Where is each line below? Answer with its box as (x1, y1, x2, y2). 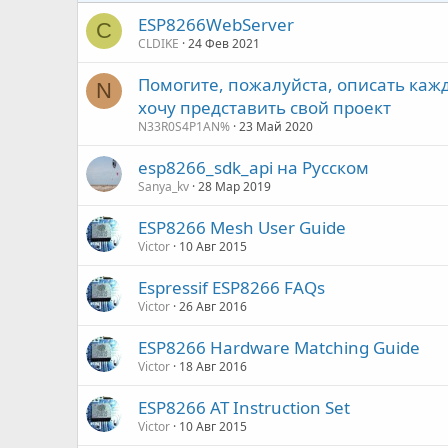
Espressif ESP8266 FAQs (138, 276, 326, 299)
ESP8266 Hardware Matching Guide (138, 336, 421, 359)
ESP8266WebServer (138, 13, 295, 36)
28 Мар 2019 (198, 178, 272, 195)
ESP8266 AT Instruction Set (138, 396, 351, 419)
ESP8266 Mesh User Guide (138, 216, 347, 239)
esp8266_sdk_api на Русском (138, 156, 370, 179)
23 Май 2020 (239, 118, 314, 135)
